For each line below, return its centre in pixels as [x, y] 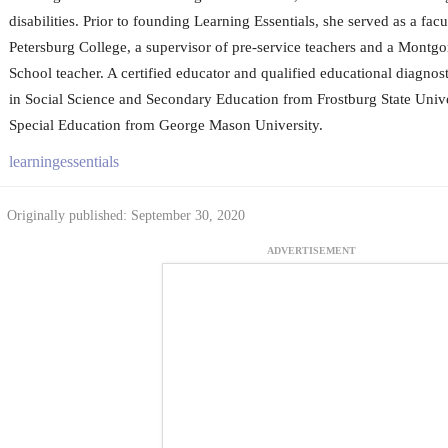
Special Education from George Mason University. [165, 124]
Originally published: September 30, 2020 [125, 215]
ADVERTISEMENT [311, 251]
